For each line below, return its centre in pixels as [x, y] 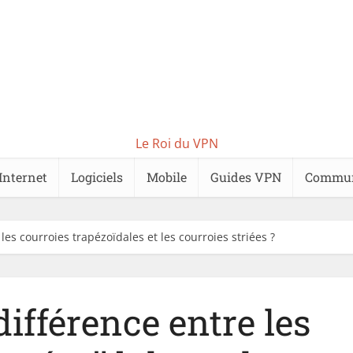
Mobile [167, 177]
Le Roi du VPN [176, 143]
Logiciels [97, 177]
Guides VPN [246, 177]
